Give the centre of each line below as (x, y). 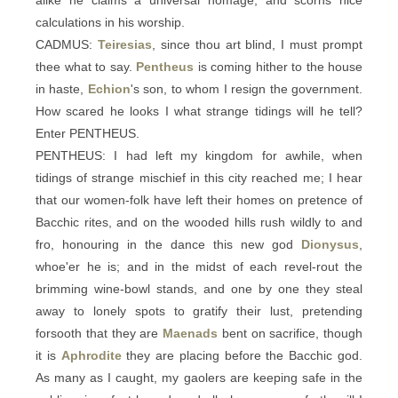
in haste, (62, 89)
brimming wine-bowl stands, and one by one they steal (199, 289)
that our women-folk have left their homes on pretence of (199, 200)
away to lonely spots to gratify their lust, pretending (199, 311)
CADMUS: (67, 44)
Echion (109, 89)
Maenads (190, 333)
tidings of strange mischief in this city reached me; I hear (199, 178)
